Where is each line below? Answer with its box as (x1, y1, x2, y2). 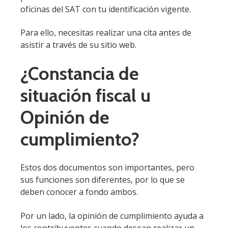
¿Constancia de (20, 62, 139, 84)
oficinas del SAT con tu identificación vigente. (20, 3, 191, 15)
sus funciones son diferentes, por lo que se (20, 174, 185, 186)
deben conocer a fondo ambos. (20, 186, 138, 198)
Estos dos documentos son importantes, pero (20, 162, 194, 174)
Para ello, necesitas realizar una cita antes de (20, 27, 191, 39)
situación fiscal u (20, 83, 151, 106)
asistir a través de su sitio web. (20, 39, 138, 51)
